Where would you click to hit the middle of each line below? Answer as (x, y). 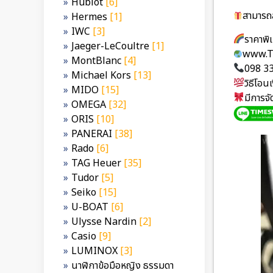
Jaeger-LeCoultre (110, 46)
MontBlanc (96, 61)
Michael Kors (101, 76)
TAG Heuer (96, 163)
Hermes (89, 17)
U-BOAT (90, 207)
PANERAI (92, 134)
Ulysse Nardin (104, 222)
